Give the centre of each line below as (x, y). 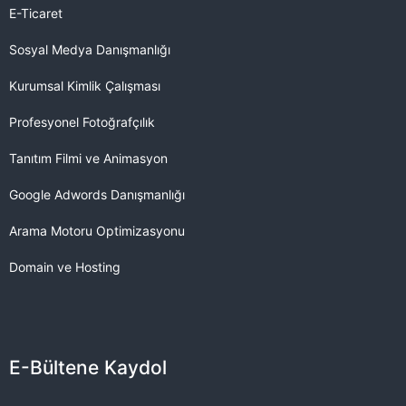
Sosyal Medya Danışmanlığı (90, 49)
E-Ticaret (36, 13)
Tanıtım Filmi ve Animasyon (88, 158)
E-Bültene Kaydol (88, 367)
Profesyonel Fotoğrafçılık (82, 121)
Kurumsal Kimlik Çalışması (85, 85)
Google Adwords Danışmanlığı (97, 194)
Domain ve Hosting (65, 266)
